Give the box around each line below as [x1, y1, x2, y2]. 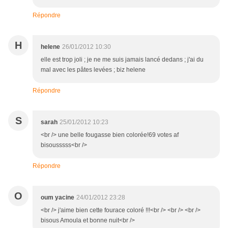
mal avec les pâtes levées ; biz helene [41, 66, 146, 73]
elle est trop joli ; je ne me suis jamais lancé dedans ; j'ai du [41, 55, 204, 63]
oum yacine [41, 193, 74, 201]
